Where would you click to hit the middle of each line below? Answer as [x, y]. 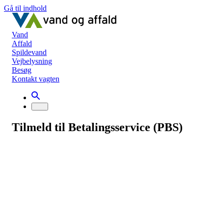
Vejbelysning [32, 61]
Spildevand [29, 52]
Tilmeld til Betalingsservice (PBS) [97, 127]
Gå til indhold [25, 8]
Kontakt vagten [36, 79]
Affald [22, 43]
